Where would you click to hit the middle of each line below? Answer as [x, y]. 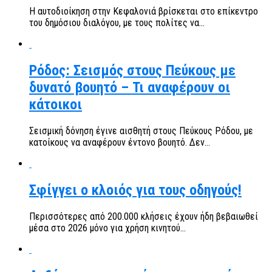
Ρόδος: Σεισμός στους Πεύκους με [132, 71]
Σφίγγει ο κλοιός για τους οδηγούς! [135, 190]
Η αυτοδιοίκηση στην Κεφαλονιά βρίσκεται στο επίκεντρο [144, 12]
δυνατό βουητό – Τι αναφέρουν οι [130, 88]
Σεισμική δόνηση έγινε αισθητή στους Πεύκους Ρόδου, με [141, 131]
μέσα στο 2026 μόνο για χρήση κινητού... [107, 228]
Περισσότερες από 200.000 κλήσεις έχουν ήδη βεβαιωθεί [144, 216]
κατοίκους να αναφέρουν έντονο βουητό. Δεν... [120, 143]
